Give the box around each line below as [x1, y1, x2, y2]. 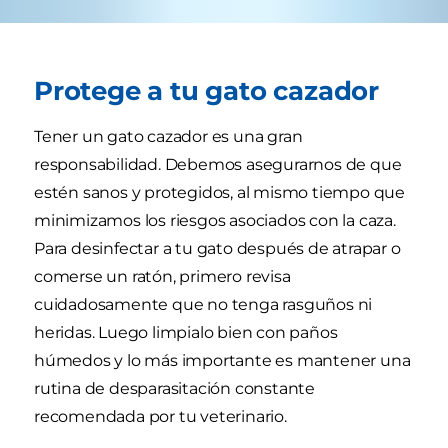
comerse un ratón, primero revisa [34, 266, 291, 286]
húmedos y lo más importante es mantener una [34, 350, 411, 370]
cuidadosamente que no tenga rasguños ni [34, 294, 373, 314]
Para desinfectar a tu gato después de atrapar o [34, 238, 401, 258]
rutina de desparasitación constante [34, 378, 316, 398]
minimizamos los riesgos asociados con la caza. [34, 210, 396, 230]
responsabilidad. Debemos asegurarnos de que [34, 154, 402, 174]
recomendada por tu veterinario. [34, 406, 287, 426]
